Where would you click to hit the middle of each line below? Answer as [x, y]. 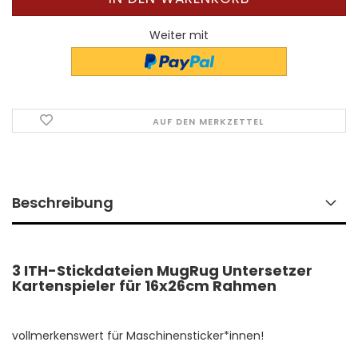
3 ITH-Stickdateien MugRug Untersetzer [162, 271]
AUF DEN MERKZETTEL [209, 122]
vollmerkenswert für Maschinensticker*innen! [138, 336]
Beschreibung [63, 203]
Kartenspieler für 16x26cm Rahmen [144, 286]
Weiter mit [179, 35]
